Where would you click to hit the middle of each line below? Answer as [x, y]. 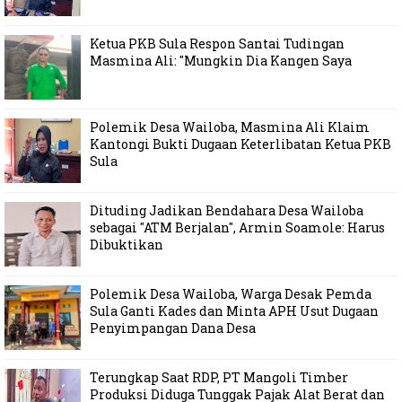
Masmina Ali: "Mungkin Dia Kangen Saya [221, 60]
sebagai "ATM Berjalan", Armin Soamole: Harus [237, 227]
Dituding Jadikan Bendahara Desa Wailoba [227, 210]
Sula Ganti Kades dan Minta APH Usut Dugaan [234, 310]
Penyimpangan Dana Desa [173, 328]
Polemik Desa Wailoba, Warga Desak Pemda [231, 293]
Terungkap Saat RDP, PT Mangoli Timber [219, 377]
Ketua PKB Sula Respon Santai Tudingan [217, 43]
